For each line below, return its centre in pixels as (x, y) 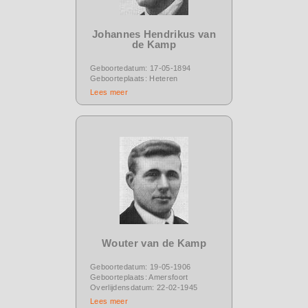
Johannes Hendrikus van (154, 34)
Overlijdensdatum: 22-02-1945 (144, 287)
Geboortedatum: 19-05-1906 (141, 266)
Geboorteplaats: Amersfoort (139, 277)
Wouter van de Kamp (154, 243)
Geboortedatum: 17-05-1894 (141, 68)
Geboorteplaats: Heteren (134, 78)
